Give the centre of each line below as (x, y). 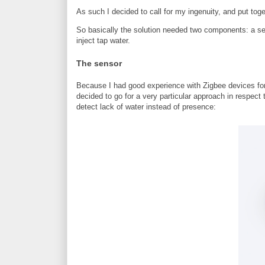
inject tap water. (103, 40)
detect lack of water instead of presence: (146, 107)
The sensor (99, 64)
